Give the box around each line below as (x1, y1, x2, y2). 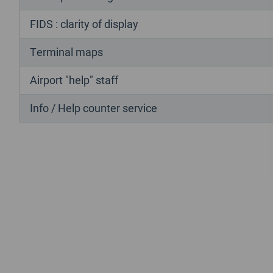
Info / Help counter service (30, 100, 157, 115)
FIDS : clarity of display (30, 16, 138, 31)
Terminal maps (30, 44, 103, 59)
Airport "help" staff (30, 72, 118, 87)
